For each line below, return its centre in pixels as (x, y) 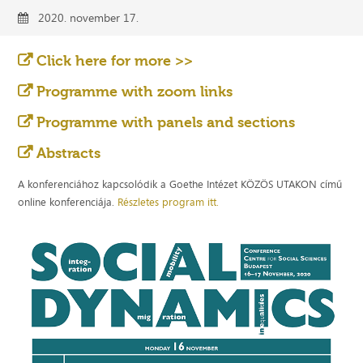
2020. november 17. (84, 17)
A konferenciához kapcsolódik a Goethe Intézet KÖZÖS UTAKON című (180, 184)
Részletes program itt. (169, 201)
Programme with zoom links (135, 91)
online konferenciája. (68, 201)
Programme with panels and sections (166, 122)
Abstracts (69, 153)
